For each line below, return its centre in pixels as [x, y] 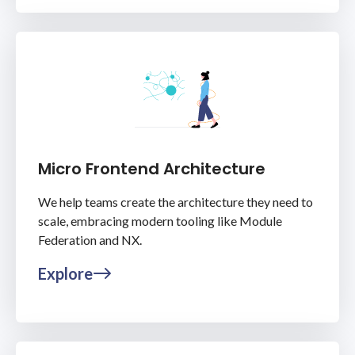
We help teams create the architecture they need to [176, 202]
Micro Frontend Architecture [152, 169]
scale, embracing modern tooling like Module [160, 221]
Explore [65, 273]
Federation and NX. [90, 240]
